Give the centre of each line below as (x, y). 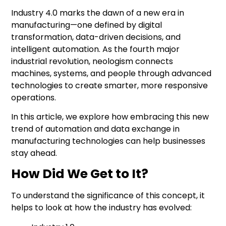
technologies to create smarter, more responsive (110, 85)
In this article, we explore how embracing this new (110, 117)
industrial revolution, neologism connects (92, 61)
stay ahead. (34, 153)
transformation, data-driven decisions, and (96, 37)
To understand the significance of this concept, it (108, 196)
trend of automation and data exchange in (96, 129)
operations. (35, 97)
